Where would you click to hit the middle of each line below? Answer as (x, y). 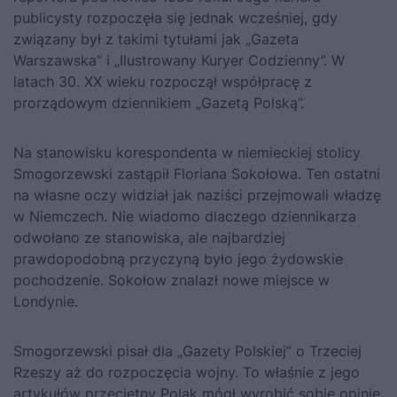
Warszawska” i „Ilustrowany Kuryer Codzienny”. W (179, 61)
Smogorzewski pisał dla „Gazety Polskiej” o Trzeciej (187, 351)
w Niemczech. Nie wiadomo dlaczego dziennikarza (185, 217)
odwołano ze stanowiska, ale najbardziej (149, 238)
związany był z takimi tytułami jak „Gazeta (156, 39)
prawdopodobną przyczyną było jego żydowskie (178, 259)
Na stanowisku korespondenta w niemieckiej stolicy (187, 153)
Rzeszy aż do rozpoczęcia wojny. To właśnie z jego (187, 373)
